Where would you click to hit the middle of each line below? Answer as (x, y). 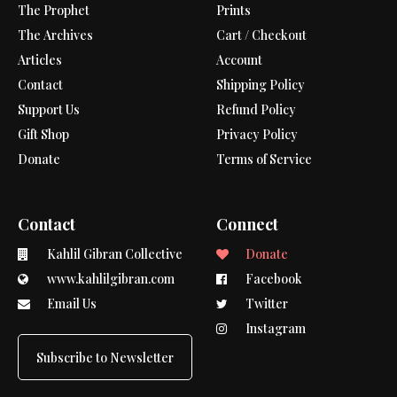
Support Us (49, 109)
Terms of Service (264, 159)
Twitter (265, 303)
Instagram (274, 328)
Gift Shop (43, 134)
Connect (247, 224)
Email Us (70, 303)
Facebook (272, 278)
